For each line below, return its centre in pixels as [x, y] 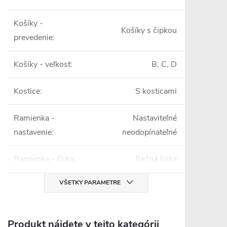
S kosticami [156, 91]
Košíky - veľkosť [42, 65]
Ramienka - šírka [44, 159]
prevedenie [33, 38]
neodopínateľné [149, 133]
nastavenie [33, 133]
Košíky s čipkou [149, 31]
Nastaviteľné [155, 118]
